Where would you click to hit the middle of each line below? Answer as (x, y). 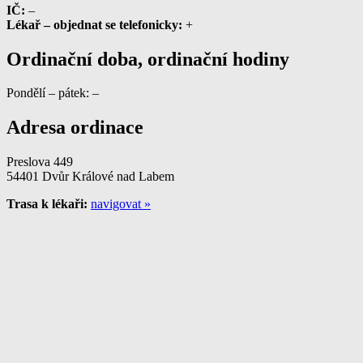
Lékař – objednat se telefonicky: (94, 24)
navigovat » (121, 204)
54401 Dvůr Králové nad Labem (90, 177)
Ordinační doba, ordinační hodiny (148, 59)
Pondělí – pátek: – (53, 93)
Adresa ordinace (75, 128)
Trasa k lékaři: (47, 204)
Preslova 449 (40, 162)
